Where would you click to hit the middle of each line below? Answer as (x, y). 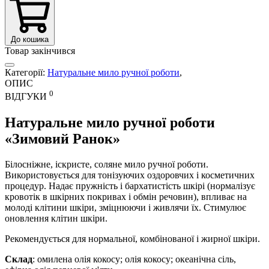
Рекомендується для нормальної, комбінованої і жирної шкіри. (132, 238)
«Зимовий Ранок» (62, 138)
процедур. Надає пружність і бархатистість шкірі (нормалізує (130, 186)
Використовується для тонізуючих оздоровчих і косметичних (130, 175)
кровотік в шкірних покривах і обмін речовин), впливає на (126, 196)
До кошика (30, 40)
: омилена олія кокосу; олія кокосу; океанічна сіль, (134, 259)
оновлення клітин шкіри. (56, 218)
